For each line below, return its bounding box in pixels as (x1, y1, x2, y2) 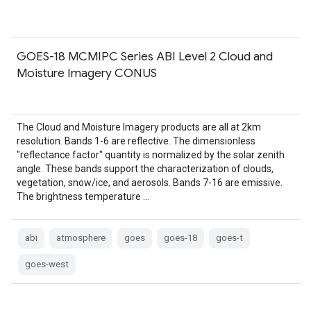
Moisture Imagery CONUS (17, 65, 157, 81)
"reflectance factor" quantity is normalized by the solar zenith (17, 149, 285, 160)
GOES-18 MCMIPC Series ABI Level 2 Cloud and (17, 49, 273, 64)
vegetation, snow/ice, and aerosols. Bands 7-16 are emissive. (17, 177, 283, 188)
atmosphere (56, 233, 106, 243)
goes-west (25, 259, 69, 269)
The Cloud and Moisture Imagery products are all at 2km (17, 121, 261, 133)
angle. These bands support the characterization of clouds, (17, 163, 274, 174)
